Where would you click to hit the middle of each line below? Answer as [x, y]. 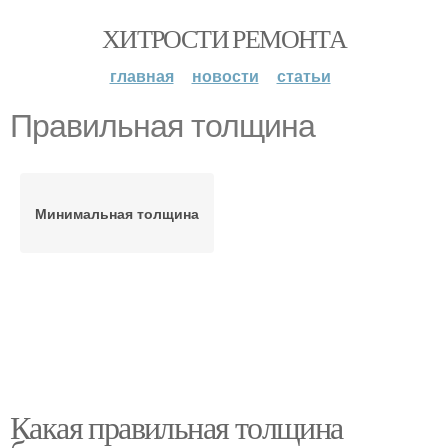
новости [225, 75]
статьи [303, 75]
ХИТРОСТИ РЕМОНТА [224, 38]
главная [141, 75]
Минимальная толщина [117, 213]
